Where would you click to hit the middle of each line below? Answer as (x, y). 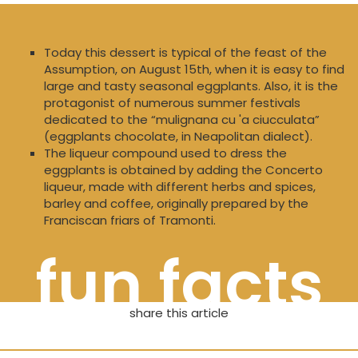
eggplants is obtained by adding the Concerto (183, 170)
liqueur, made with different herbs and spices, (180, 187)
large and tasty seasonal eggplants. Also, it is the (191, 86)
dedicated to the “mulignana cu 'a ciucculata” (182, 120)
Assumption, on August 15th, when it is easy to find (194, 70)
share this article (179, 313)
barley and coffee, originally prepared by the (176, 204)
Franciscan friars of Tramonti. (130, 221)
